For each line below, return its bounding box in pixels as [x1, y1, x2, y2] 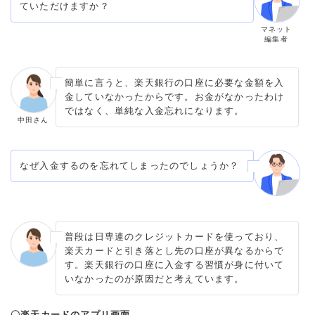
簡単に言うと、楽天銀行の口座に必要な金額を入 [65, 77, 285, 88]
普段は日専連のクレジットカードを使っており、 [65, 231, 285, 242]
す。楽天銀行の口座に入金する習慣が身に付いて [65, 259, 285, 270]
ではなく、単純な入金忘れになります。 [65, 105, 245, 116]
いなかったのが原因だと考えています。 [65, 273, 245, 284]
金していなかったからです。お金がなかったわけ [65, 91, 285, 102]
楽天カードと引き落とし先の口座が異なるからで [65, 245, 285, 256]
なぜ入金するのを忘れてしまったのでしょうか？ [20, 160, 240, 171]
